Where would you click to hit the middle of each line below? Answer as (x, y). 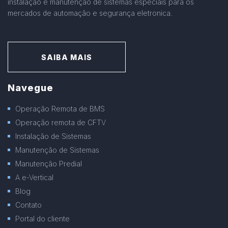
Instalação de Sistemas (53, 136)
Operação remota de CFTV (61, 122)
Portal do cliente (42, 218)
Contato (28, 205)
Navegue (31, 88)
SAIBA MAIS (67, 57)
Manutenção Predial (49, 163)
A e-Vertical (34, 177)
